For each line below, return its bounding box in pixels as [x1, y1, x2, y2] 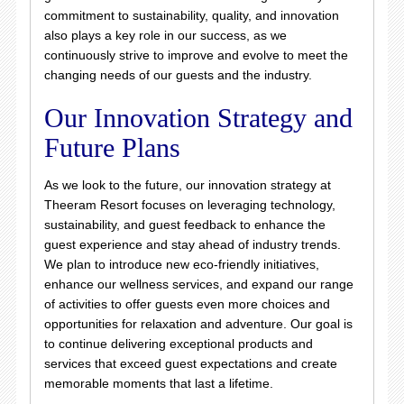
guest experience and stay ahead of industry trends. [43, 237, 341, 252]
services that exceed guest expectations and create [43, 356, 337, 371]
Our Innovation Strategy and [43, 103, 353, 133]
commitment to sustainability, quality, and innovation [43, 8, 339, 23]
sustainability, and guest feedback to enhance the [43, 217, 326, 232]
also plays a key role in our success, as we [43, 28, 287, 42]
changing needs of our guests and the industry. [43, 68, 312, 82]
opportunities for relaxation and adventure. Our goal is [43, 317, 353, 331]
